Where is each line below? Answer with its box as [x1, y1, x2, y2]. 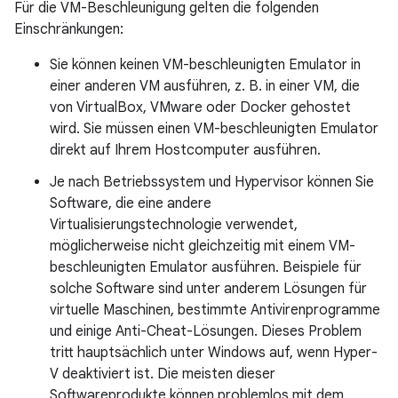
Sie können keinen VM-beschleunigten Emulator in [50, 56, 361, 74]
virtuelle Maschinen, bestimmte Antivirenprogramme [50, 301, 380, 319]
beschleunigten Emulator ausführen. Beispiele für [50, 259, 362, 276]
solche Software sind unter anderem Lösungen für [50, 280, 367, 298]
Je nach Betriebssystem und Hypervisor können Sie [50, 173, 374, 191]
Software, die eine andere [50, 195, 211, 212]
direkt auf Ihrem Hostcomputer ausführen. [50, 141, 321, 159]
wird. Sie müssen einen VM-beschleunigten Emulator [50, 120, 378, 138]
